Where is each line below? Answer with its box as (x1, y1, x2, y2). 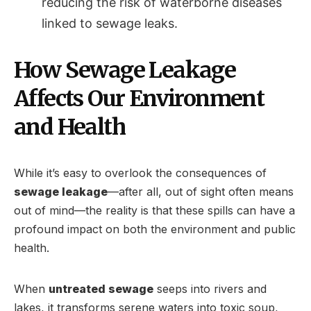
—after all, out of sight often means (108, 184, 294, 199)
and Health (14, 112, 125, 141)
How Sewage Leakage (14, 56, 236, 84)
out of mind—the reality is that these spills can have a (14, 203, 295, 217)
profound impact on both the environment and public (14, 221, 296, 236)
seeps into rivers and (153, 281, 267, 296)
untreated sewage (49, 281, 153, 296)
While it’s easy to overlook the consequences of (14, 165, 267, 180)
